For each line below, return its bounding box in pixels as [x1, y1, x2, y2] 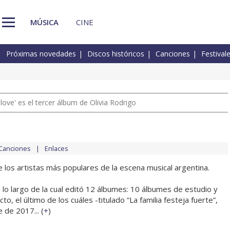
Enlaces [45, 144, 68, 154]
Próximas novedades [6, 49, 76, 59]
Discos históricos [87, 49, 144, 59]
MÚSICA [30, 16, 59, 27]
